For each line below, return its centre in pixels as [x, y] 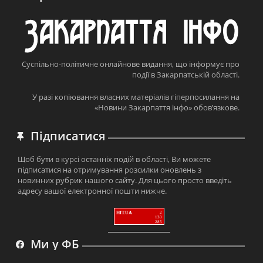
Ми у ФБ [55, 244]
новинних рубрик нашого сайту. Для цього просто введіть [125, 181]
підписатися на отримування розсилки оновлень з [110, 170]
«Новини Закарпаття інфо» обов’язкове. [167, 108]
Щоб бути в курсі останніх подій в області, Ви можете [114, 159]
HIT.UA [124, 213]
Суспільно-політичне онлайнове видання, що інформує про [130, 64]
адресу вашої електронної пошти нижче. [92, 191]
